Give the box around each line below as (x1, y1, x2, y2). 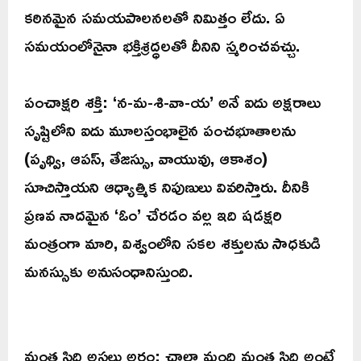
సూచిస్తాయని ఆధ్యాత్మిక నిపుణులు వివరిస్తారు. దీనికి (24, 170, 309, 203)
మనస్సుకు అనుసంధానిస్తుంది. (24, 255, 193, 288)
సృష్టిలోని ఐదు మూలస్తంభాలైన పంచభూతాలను (24, 114, 295, 147)
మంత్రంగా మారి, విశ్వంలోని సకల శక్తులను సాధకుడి (24, 226, 321, 259)
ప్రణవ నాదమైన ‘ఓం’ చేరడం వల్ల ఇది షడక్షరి (24, 198, 282, 231)
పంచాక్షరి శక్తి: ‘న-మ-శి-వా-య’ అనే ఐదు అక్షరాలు (24, 85, 321, 118)
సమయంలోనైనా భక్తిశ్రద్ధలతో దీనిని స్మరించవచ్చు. (24, 29, 300, 62)
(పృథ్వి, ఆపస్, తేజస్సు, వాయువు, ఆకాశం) (24, 142, 268, 175)
